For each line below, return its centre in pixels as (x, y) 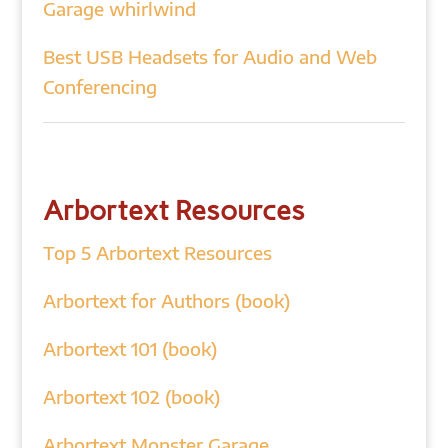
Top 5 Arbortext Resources (157, 252)
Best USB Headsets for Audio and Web (209, 56)
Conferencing (99, 86)
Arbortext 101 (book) (129, 348)
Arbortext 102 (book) (131, 396)
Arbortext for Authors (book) (166, 300)
